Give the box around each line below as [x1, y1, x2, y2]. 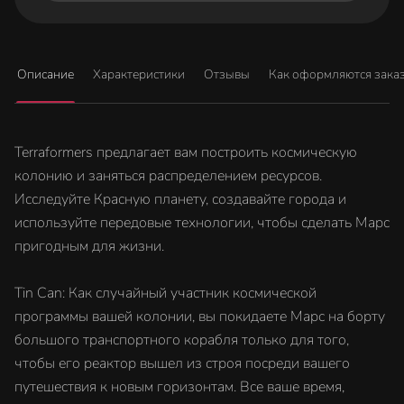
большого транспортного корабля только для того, [14, 330, 349, 350]
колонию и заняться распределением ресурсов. [14, 166, 322, 186]
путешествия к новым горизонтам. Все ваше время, [14, 377, 344, 397]
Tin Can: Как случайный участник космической [14, 283, 317, 303]
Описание [17, 66, 74, 83]
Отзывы [204, 66, 250, 83]
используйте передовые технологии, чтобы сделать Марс [14, 213, 390, 233]
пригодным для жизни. [14, 236, 164, 256]
